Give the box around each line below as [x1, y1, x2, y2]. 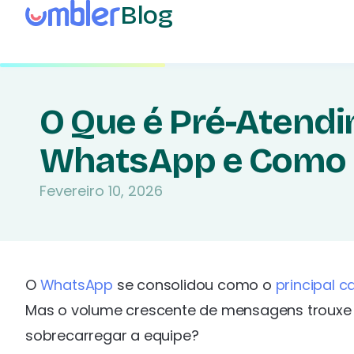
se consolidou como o [113, 275, 276, 295]
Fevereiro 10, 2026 [40, 181, 163, 201]
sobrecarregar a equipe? [25, 326, 199, 345]
